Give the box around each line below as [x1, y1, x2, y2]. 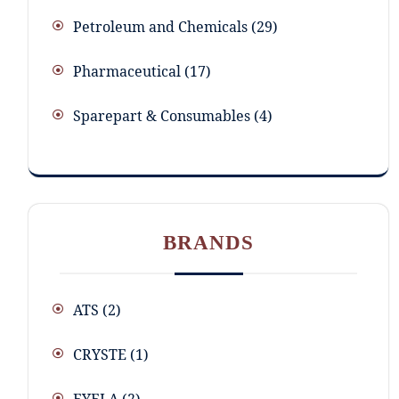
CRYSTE [73, 345, 126, 365]
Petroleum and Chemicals [73, 17, 248, 37]
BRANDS [163, 232, 254, 255]
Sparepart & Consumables [73, 106, 250, 126]
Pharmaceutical [73, 61, 181, 82]
